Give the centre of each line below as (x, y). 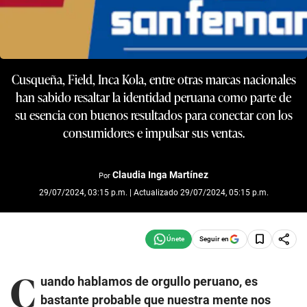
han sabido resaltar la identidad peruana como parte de (153, 97)
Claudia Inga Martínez (160, 174)
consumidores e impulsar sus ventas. (153, 132)
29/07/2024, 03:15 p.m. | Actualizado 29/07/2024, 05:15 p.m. (153, 192)
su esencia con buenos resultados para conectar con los (153, 114)
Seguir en (214, 238)
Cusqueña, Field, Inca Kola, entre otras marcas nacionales (153, 79)
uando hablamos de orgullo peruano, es (149, 281)
